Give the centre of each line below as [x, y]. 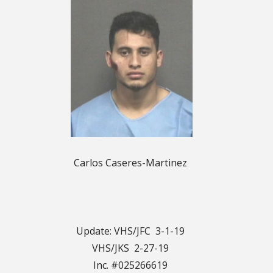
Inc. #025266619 [130, 265]
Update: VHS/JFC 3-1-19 [130, 231]
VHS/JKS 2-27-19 [130, 248]
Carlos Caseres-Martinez [130, 162]
